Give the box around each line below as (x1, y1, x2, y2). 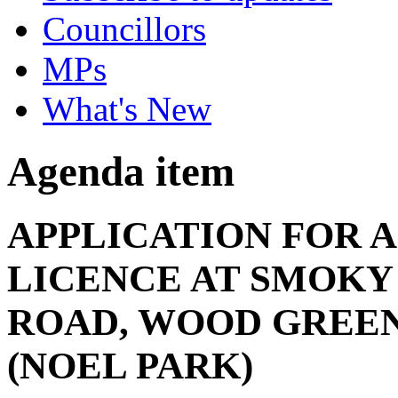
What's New (43, 90, 211, 128)
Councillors (43, 10, 206, 48)
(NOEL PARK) (7, 345, 253, 387)
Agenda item (7, 148, 235, 195)
